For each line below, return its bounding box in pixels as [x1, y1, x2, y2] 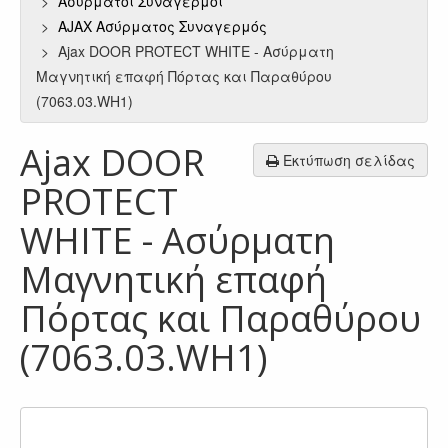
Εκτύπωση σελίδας [279, 150, 415, 170]
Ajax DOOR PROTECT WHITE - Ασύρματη [58, 41, 334, 61]
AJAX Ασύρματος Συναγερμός [58, 16, 271, 36]
